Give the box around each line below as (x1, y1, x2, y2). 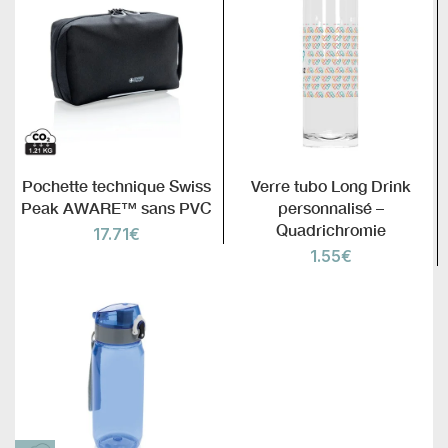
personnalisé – (277, 198, 384, 218)
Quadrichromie (275, 220, 386, 240)
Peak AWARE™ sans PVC (21, 198, 212, 218)
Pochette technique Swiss (22, 176, 211, 196)
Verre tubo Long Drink (250, 176, 411, 196)
